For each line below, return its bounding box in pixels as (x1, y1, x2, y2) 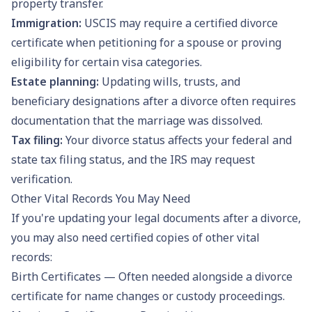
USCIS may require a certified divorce (84, 15, 278, 31)
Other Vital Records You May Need (11, 190, 190, 206)
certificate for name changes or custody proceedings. (11, 288, 285, 304)
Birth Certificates (11, 268, 101, 284)
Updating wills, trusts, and (102, 73, 240, 89)
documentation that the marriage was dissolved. (11, 112, 263, 128)
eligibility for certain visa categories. (11, 54, 202, 70)
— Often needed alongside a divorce (101, 268, 292, 284)
